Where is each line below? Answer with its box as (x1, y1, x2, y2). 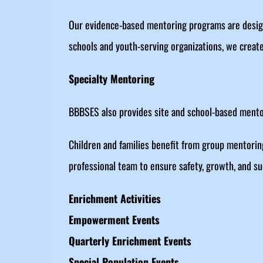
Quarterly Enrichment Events (68, 233, 191, 248)
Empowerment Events (68, 212, 160, 227)
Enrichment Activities (68, 191, 161, 206)
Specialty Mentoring (68, 71, 154, 86)
